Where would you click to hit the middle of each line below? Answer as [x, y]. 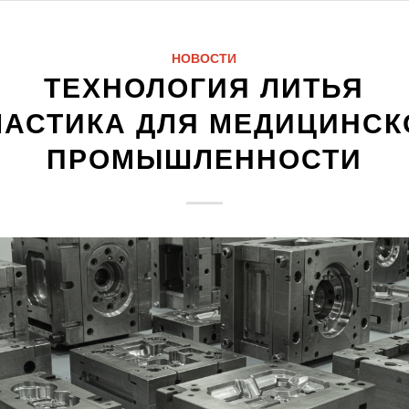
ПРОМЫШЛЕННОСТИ [204, 159]
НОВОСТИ [204, 58]
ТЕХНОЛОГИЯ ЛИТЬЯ [204, 88]
